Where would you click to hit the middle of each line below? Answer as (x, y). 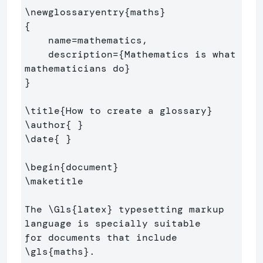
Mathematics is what (180, 54)
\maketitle (54, 181)
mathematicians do (75, 68)
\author (45, 125)
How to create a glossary (136, 111)
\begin (42, 167)
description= (83, 54)
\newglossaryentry (75, 12)
